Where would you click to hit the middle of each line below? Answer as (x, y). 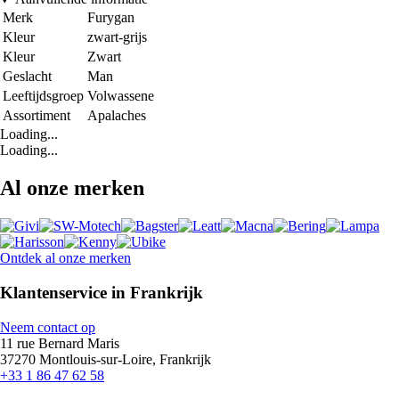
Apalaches (117, 116)
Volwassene (121, 96)
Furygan (111, 18)
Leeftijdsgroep (43, 96)
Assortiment (37, 116)
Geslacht (27, 77)
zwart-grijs (117, 37)
